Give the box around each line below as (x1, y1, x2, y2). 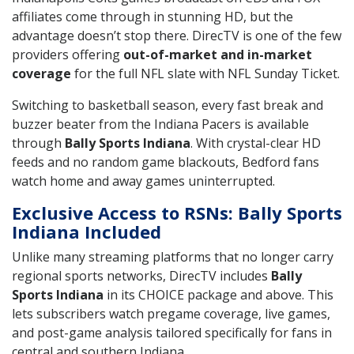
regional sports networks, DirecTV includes (12, 267, 271, 285)
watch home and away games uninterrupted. (12, 172, 275, 190)
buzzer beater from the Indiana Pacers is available (12, 115, 309, 134)
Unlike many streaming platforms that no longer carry (12, 248, 333, 266)
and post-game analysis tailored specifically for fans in (12, 324, 332, 342)
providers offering (12, 46, 123, 64)
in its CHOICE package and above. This (104, 286, 333, 304)
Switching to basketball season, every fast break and (12, 96, 323, 115)
